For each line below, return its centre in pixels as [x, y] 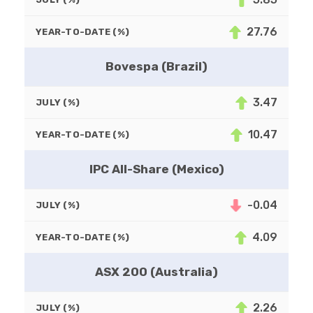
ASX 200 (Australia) [156, 272]
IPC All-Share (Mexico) [156, 169]
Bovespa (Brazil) [156, 67]
